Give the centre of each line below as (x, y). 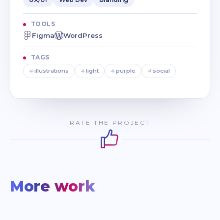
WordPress (83, 36)
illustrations (52, 71)
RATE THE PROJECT (110, 123)
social (161, 71)
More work (53, 187)
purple (126, 71)
